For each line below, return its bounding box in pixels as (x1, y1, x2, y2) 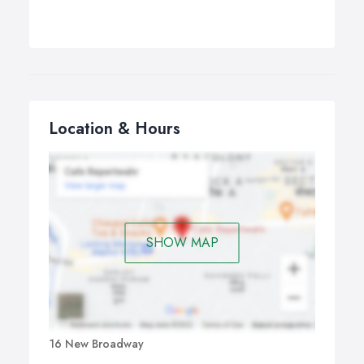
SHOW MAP (145, 232, 219, 252)
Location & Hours (49, 117, 180, 141)
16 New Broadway (49, 336, 144, 353)
